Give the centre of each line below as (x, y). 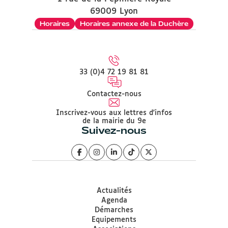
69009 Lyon (114, 11)
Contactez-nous (114, 94)
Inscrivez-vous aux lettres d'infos (114, 113)
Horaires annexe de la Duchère (134, 24)
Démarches (114, 210)
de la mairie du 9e (114, 121)
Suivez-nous (114, 130)
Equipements (114, 220)
